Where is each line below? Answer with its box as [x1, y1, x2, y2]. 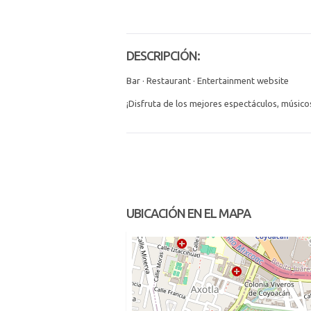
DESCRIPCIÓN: [126, 49, 200, 62]
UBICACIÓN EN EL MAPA [126, 206, 251, 220]
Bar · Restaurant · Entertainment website [126, 76, 289, 85]
